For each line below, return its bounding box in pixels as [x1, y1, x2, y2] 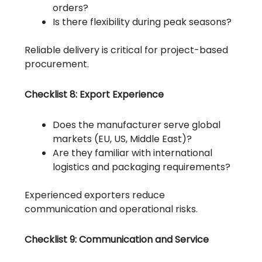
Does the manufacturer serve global [53, 118, 221, 132]
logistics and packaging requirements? [53, 160, 231, 174]
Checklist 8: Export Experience [25, 88, 164, 102]
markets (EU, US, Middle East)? [53, 132, 192, 146]
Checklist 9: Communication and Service [25, 233, 209, 247]
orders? [53, 1, 89, 15]
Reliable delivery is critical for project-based [25, 43, 229, 57]
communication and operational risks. [25, 202, 198, 216]
